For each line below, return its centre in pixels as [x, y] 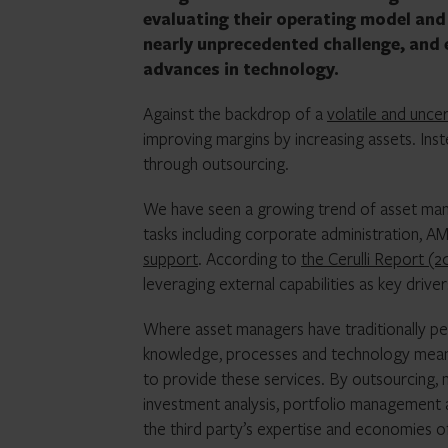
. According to [249, 258]
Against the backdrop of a [235, 113]
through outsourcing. [216, 163]
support [170, 258]
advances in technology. [241, 68]
